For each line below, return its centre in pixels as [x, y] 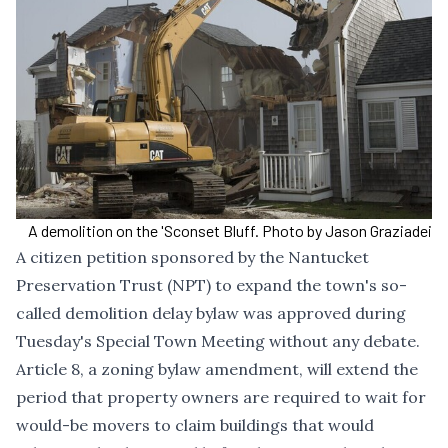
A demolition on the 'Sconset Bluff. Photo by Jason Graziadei [230, 230]
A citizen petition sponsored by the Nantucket [192, 256]
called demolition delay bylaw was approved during [211, 312]
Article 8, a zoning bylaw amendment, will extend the [217, 368]
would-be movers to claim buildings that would [195, 424]
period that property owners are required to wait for [221, 396]
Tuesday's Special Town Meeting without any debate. [218, 340]
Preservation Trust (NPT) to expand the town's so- [211, 284]
